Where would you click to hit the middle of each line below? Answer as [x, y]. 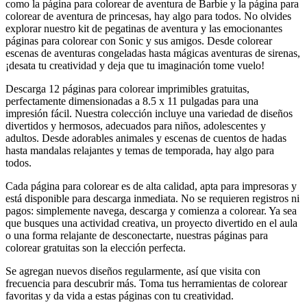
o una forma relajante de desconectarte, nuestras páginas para [137, 235]
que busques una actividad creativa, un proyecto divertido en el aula [151, 223]
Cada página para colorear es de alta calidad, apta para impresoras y [151, 186]
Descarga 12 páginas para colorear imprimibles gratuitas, [127, 88]
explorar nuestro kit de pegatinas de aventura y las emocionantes [144, 28]
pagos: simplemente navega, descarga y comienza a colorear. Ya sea [151, 210]
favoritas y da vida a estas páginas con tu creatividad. [120, 295]
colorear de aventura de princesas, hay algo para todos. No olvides [148, 16]
